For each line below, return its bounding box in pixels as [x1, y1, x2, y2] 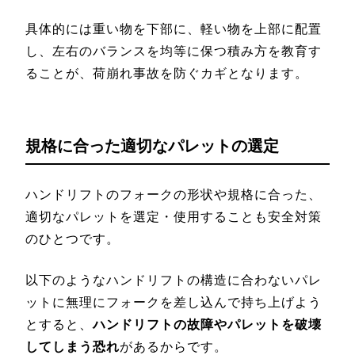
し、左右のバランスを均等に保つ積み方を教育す [25, 44, 322, 58]
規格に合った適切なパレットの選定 [25, 136, 279, 155]
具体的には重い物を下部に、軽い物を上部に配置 [25, 21, 322, 36]
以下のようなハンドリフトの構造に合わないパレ [25, 273, 322, 287]
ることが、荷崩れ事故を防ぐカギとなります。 [25, 66, 308, 80]
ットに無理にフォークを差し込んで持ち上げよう [25, 295, 322, 309]
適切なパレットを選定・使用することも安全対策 [25, 209, 322, 223]
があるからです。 [120, 339, 227, 353]
